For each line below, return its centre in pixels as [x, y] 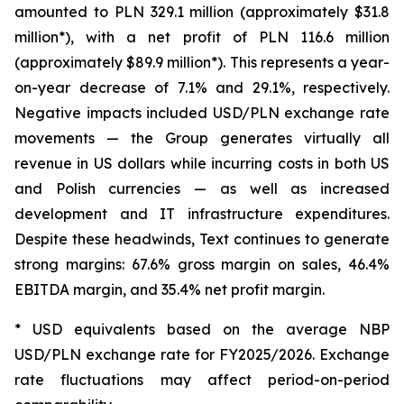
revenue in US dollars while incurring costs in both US [202, 163]
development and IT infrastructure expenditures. [202, 214]
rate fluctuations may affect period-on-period [202, 380]
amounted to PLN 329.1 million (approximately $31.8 [202, 12]
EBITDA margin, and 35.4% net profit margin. [170, 289]
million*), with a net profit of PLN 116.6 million [202, 37]
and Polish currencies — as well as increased [202, 188]
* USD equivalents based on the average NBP [202, 329]
